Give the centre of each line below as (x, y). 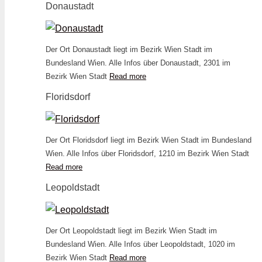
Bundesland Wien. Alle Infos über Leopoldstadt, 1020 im (140, 244)
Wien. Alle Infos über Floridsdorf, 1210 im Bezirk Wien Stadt (147, 154)
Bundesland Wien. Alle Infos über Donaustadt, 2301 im (138, 63)
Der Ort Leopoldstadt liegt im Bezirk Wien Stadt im (131, 231)
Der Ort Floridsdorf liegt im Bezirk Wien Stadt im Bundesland (149, 140)
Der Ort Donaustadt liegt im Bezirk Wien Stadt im (129, 50)
